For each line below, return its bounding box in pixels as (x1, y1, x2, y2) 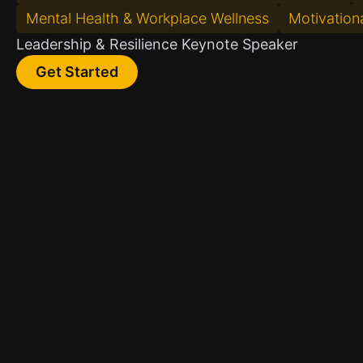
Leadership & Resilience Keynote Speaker (16, 36, 298, 53)
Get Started (36, 63, 118, 80)
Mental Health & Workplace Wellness (26, 10, 269, 27)
